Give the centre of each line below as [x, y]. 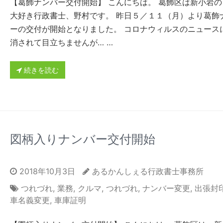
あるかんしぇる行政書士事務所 [148, 171]
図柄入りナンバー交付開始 [82, 139]
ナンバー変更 [166, 188]
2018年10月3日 [46, 171]
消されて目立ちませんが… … [61, 43]
